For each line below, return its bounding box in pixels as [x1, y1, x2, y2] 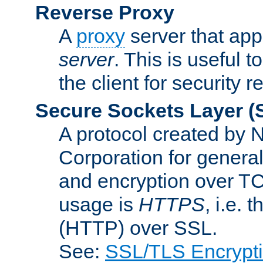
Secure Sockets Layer [35, 99, 243, 122]
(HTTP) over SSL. [59, 216, 217, 239]
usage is [59, 193, 139, 215]
